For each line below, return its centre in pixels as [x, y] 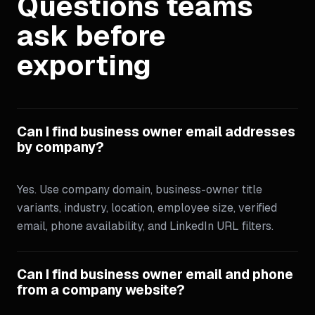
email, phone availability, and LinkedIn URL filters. [145, 226]
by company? [60, 147]
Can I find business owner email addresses [156, 132]
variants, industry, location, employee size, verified [147, 208]
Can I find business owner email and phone [155, 275]
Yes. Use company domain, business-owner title [140, 189]
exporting [84, 65]
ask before [91, 36]
